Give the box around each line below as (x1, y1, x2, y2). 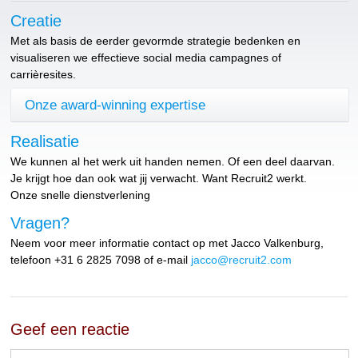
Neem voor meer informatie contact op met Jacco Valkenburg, (10, 236, 324, 249)
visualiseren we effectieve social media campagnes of (10, 50, 282, 64)
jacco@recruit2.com (191, 253, 292, 266)
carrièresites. (10, 67, 77, 81)
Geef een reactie (10, 320, 130, 338)
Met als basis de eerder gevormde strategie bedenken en (10, 34, 301, 47)
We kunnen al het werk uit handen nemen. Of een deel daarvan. (10, 154, 336, 168)
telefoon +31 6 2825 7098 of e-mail (10, 253, 192, 266)
